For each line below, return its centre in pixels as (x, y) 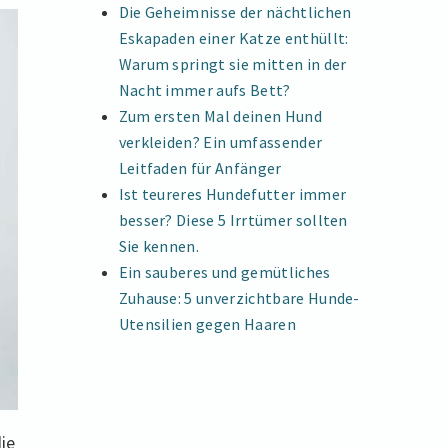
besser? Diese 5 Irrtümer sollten (233, 219)
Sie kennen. (159, 245)
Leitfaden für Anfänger (200, 167)
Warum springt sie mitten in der (232, 63)
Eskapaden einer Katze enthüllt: (233, 37)
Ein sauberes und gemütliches (224, 271)
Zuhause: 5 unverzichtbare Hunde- (239, 297)
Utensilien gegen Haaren (207, 323)
